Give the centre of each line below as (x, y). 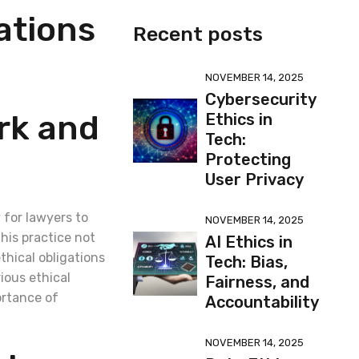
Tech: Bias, (246, 262)
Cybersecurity (260, 99)
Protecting (248, 159)
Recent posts (198, 34)
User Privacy (254, 179)
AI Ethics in (248, 242)
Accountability (262, 302)
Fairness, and (257, 282)
